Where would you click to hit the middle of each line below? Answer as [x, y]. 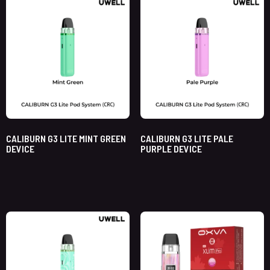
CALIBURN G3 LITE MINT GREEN [66, 139]
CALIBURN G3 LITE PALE [187, 139]
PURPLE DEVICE [171, 149]
